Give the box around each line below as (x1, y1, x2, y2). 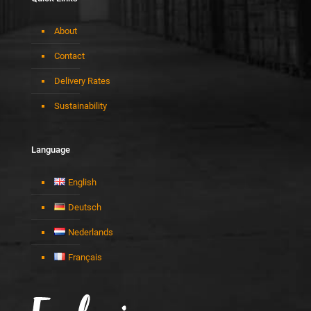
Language (31, 144, 70, 155)
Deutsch (67, 201, 101, 212)
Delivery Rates (54, 75, 110, 86)
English (67, 176, 96, 187)
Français (67, 251, 102, 262)
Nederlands (67, 226, 113, 237)
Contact (54, 50, 85, 61)
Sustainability (54, 100, 107, 111)
